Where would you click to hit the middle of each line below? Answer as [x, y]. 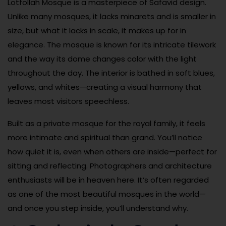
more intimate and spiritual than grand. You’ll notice [105, 137]
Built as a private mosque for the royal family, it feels [106, 123]
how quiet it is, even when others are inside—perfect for [112, 151]
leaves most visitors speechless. [68, 101]
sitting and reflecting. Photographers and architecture [110, 165]
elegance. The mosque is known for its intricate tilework [112, 44]
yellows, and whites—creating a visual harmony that [105, 87]
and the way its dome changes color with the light [102, 59]
